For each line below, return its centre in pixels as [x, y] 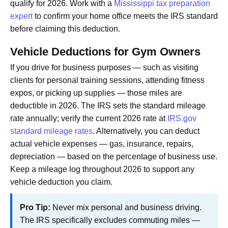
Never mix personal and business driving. [126, 207]
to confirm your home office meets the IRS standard [125, 16]
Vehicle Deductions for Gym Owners [105, 51]
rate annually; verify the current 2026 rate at [89, 118]
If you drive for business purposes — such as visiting [104, 67]
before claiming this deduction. [65, 28]
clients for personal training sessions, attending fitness [107, 80]
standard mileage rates [51, 131]
